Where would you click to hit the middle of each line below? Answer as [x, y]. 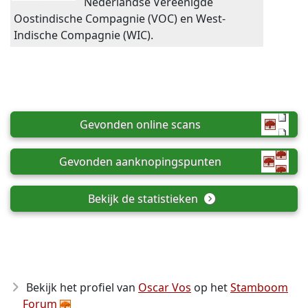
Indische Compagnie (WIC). [84, 35]
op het [211, 287]
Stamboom [259, 287]
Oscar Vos [165, 287]
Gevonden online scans [140, 124]
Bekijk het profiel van [82, 287]
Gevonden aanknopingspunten [140, 162]
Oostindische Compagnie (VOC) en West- [120, 19]
